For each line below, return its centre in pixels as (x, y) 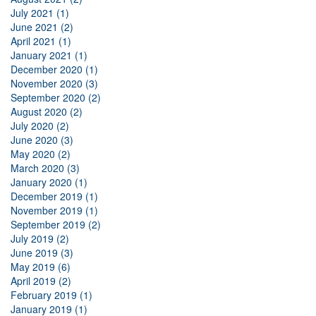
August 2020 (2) (47, 112)
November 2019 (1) (54, 211)
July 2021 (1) (40, 13)
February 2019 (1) (51, 295)
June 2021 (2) (42, 27)
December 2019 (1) (54, 196)
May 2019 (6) (41, 267)
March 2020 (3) (45, 168)
